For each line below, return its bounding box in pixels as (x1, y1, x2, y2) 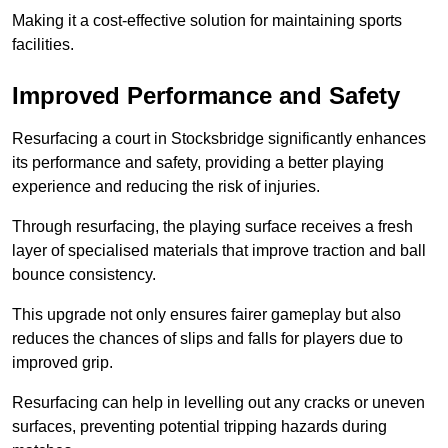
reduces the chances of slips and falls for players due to (12, 330, 403, 348)
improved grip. (12, 354, 113, 372)
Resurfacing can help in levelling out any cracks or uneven (12, 394, 425, 412)
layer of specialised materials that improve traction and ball (12, 242, 426, 260)
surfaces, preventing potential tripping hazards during (12, 418, 387, 436)
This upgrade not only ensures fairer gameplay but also (12, 306, 401, 324)
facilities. (12, 36, 74, 54)
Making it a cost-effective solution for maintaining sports (12, 12, 402, 30)
